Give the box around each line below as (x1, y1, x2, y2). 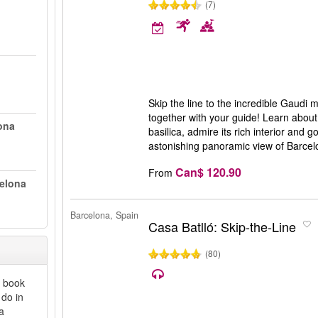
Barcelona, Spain (70, 209, 139, 221)
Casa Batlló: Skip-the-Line (148, 217, 297, 236)
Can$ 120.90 (175, 163, 242, 180)
